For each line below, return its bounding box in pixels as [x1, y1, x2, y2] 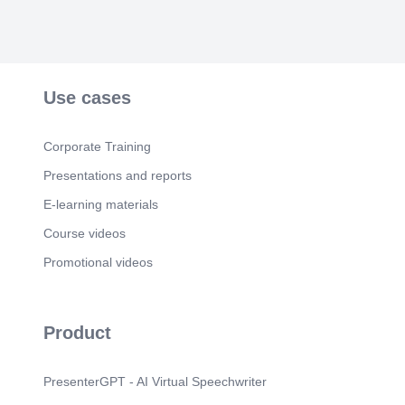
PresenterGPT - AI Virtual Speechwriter [43, 373, 267, 389]
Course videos [43, 225, 126, 240]
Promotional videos [43, 254, 153, 269]
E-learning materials [43, 196, 158, 212]
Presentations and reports [43, 167, 192, 183]
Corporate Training [43, 138, 151, 154]
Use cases [43, 87, 131, 108]
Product [43, 322, 111, 343]
